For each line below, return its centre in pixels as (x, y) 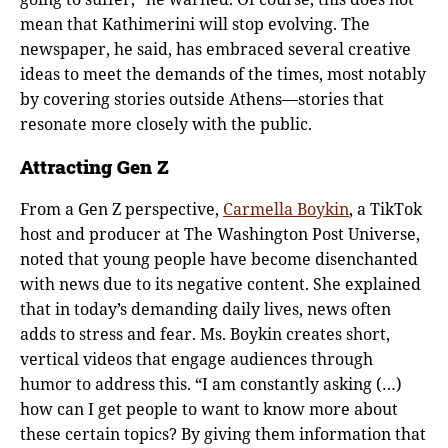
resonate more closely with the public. (166, 124)
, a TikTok (385, 208)
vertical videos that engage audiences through (196, 358)
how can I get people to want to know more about (209, 408)
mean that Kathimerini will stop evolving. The (195, 24)
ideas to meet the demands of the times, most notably (223, 74)
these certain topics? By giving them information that (223, 433)
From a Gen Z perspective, (121, 208)
